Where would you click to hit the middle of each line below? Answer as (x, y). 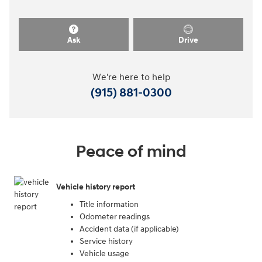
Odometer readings (115, 216)
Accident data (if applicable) (129, 229)
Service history (106, 241)
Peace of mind (131, 151)
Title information (109, 204)
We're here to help (131, 77)
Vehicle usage (104, 253)
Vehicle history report (96, 187)
